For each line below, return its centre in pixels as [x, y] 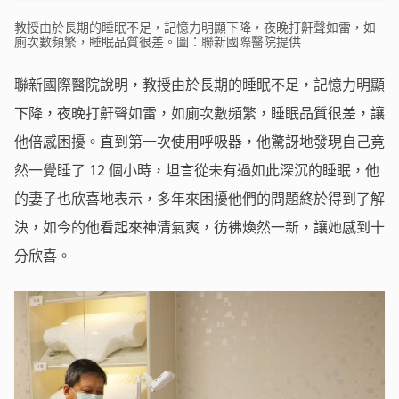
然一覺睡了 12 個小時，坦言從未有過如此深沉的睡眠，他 [197, 170]
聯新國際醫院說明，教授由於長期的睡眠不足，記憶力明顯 [199, 84]
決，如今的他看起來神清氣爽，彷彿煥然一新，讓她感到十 [199, 227]
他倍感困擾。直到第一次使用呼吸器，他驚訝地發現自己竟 [199, 141]
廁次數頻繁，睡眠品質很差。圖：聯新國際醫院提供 [158, 41]
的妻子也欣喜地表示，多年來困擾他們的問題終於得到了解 [199, 198]
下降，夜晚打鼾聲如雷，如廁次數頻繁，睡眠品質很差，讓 [199, 113]
